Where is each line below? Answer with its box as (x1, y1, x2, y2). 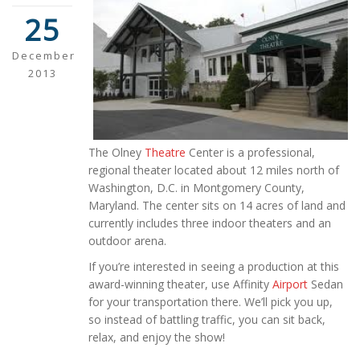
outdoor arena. (88, 232, 166, 248)
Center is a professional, (186, 144, 315, 160)
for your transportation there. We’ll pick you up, (88, 293, 333, 309)
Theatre (145, 144, 186, 160)
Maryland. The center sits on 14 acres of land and (88, 197, 346, 213)
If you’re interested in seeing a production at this (88, 258, 339, 274)
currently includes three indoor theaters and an (88, 215, 331, 231)
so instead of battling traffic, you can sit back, (88, 311, 325, 327)
